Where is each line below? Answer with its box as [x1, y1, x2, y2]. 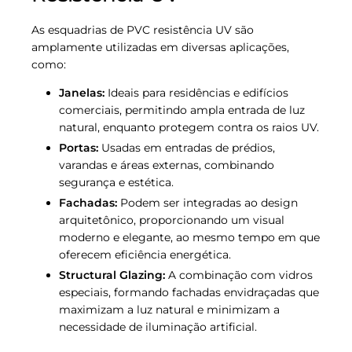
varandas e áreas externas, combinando [59, 157, 274, 172]
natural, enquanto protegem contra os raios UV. [59, 119, 319, 134]
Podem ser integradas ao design [117, 196, 298, 211]
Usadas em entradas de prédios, [98, 140, 275, 155]
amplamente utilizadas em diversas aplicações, [31, 39, 289, 54]
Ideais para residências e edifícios [104, 85, 288, 100]
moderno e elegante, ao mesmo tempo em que [59, 230, 320, 245]
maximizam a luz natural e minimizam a [59, 302, 280, 317]
